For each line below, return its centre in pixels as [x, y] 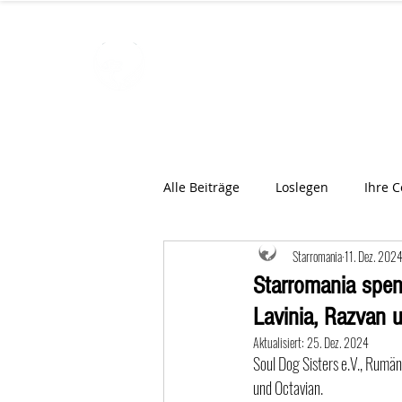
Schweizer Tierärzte [244, 119]
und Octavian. [288, 388]
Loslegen [302, 187]
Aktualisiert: [280, 342]
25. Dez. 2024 [338, 342]
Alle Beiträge [201, 187]
